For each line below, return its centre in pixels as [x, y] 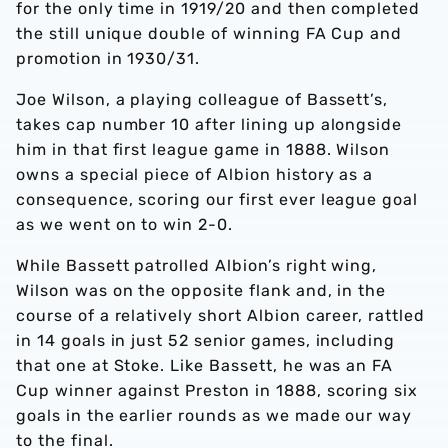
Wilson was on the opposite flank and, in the [201, 290]
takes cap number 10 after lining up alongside [209, 124]
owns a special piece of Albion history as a [195, 174]
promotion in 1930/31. [108, 58]
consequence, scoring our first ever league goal [217, 199]
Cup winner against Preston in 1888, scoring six [217, 390]
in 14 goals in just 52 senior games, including [206, 340]
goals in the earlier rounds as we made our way [214, 415]
